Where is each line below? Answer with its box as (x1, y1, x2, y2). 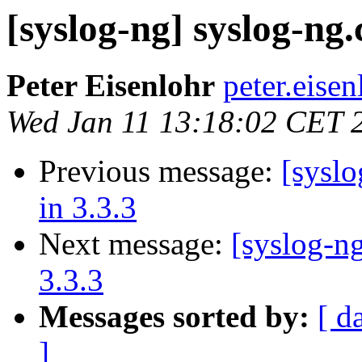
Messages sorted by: (39, 299, 309, 335)
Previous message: (39, 154, 281, 189)
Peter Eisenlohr (6, 68, 215, 103)
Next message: (39, 226, 231, 262)
